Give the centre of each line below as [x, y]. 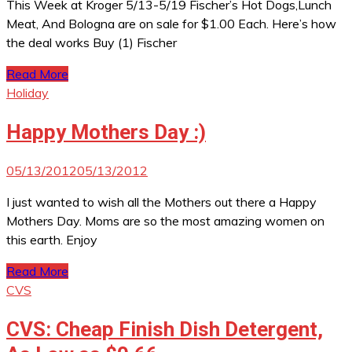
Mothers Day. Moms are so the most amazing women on [165, 221]
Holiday [27, 92]
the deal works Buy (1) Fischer [92, 42]
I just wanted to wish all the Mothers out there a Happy [161, 202]
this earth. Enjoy [52, 240]
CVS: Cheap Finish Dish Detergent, [165, 329]
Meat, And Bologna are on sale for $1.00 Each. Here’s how [171, 23]
